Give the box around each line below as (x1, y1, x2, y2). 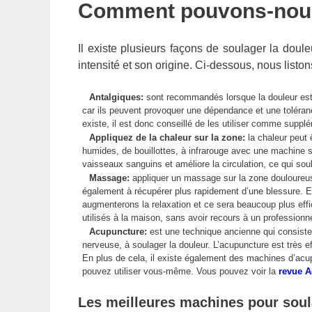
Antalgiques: (89, 91, 146, 102)
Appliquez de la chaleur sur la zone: (89, 132, 248, 143)
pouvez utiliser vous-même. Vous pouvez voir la (82, 265, 279, 276)
